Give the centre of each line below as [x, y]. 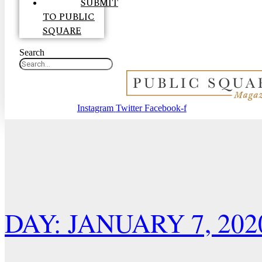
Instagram [95, 108]
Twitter [129, 108]
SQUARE [62, 31]
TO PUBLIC [69, 17]
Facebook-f [165, 108]
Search [32, 52]
